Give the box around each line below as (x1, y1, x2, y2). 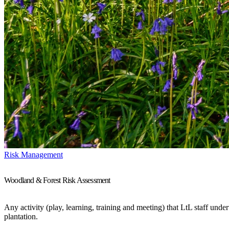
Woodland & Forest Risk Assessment (4, 176, 110, 185)
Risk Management (4, 150, 63, 159)
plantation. (4, 212, 38, 221)
